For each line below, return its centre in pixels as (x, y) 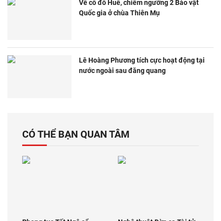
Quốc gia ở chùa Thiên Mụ (119, 13)
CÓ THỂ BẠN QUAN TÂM (76, 134)
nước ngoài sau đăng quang (122, 71)
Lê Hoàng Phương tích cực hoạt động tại (142, 60)
